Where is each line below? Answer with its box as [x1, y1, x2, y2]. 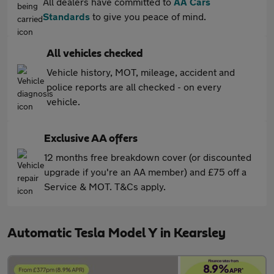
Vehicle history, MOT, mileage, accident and [46, 66, 235, 78]
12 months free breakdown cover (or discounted [44, 151, 251, 163]
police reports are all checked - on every [46, 81, 221, 92]
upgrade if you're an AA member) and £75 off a [44, 166, 246, 177]
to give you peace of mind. [90, 10, 206, 22]
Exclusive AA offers [44, 133, 138, 144]
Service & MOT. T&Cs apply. [44, 180, 166, 192]
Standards [43, 10, 90, 22]
